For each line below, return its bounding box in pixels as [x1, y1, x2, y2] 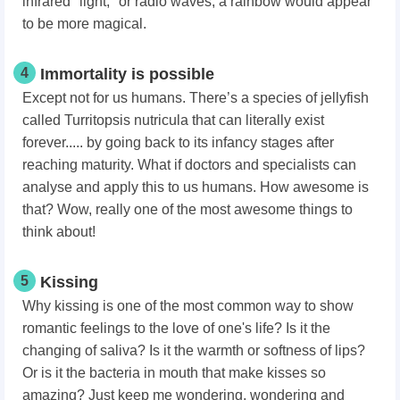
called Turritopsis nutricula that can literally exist [22, 112, 324, 129]
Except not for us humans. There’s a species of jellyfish [22, 90, 369, 106]
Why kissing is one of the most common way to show [22, 298, 354, 314]
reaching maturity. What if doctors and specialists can [22, 157, 356, 173]
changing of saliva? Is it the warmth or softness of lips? [22, 343, 365, 359]
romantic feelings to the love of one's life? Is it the [22, 321, 330, 337]
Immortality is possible [40, 65, 214, 84]
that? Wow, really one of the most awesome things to [22, 202, 353, 218]
